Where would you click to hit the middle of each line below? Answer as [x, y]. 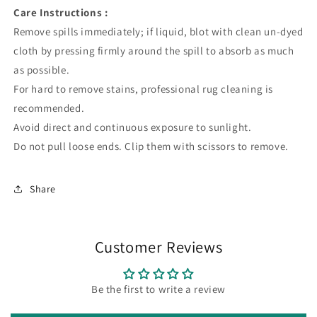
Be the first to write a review [158, 289]
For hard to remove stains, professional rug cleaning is [144, 89]
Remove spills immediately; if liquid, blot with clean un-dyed [158, 31]
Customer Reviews [158, 247]
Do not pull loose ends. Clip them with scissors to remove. [152, 146]
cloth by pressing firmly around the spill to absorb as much [154, 51]
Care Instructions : [61, 12]
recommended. [49, 108]
